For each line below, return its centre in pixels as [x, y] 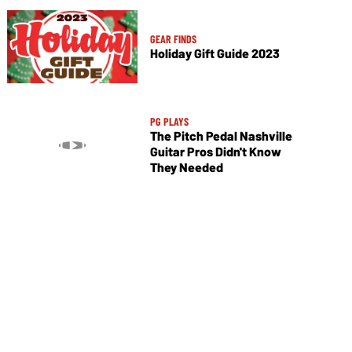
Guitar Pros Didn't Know [215, 152]
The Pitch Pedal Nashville [221, 136]
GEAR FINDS [173, 39]
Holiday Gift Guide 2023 [214, 53]
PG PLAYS [169, 122]
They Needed [186, 167]
